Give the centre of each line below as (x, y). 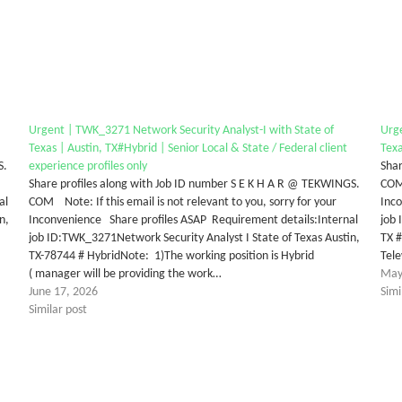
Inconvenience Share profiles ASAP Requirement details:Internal (193, 220)
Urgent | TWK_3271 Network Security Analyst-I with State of (181, 130)
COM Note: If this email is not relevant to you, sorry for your (182, 202)
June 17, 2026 (63, 292)
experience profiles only (87, 166)
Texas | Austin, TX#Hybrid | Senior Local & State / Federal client (188, 148)
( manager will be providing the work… (125, 274)
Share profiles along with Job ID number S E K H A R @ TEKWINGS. (194, 184)
